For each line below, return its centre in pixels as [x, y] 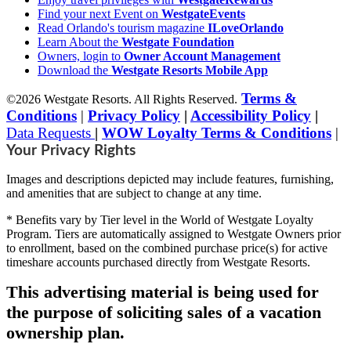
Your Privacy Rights [71, 151]
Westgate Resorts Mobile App [190, 71]
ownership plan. [65, 333]
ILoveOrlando [246, 28]
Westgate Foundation [178, 42]
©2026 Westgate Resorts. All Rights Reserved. [122, 100]
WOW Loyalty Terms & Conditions [217, 133]
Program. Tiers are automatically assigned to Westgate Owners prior [174, 234]
